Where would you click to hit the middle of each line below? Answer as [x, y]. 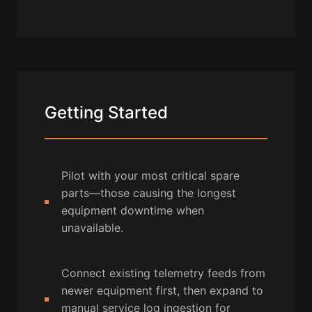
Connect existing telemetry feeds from [163, 273]
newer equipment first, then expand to [162, 291]
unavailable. [92, 228]
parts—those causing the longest [149, 193]
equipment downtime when [133, 211]
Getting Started [106, 113]
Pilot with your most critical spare [150, 176]
